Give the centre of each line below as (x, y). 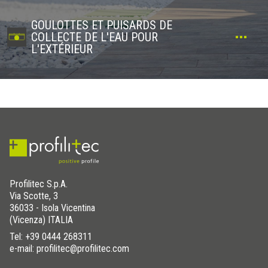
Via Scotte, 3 (34, 196)
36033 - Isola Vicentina (52, 208)
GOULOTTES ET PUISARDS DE (102, 25)
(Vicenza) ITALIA (41, 220)
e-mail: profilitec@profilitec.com (69, 249)
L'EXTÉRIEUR (62, 49)
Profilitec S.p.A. (39, 184)
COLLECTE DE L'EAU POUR (95, 37)
